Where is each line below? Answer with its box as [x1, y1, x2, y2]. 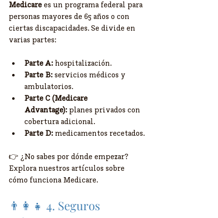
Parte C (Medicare [24, 93, 90, 103]
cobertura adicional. [24, 116, 95, 127]
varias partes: [9, 35, 56, 45]
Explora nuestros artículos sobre [9, 163, 127, 173]
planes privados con [67, 105, 142, 115]
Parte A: [24, 58, 53, 68]
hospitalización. [53, 58, 112, 68]
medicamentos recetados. [53, 128, 145, 138]
